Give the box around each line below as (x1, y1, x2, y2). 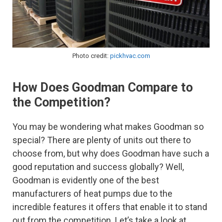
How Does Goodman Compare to (12, 80, 193, 95)
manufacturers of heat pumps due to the (12, 188, 172, 199)
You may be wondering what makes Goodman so (12, 121, 204, 132)
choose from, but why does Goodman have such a (12, 148, 209, 159)
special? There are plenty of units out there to (12, 134, 191, 145)
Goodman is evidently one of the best (12, 174, 159, 185)
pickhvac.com (110, 52, 150, 59)
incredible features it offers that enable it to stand (12, 201, 207, 212)
